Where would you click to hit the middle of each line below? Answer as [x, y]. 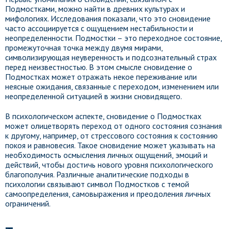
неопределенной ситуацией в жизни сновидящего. [94, 96]
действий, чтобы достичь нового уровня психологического [109, 165]
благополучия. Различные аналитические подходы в [97, 174]
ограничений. [28, 203]
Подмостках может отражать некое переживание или [101, 77]
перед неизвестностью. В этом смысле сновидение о [99, 67]
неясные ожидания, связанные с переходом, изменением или [112, 86]
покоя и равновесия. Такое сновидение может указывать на [110, 145]
